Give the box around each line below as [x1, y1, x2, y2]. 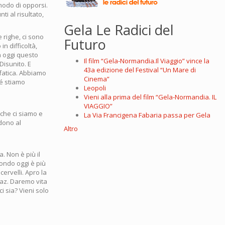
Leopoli [84, 83, 106, 93]
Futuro [64, 35, 106, 54]
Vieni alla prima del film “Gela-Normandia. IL [84, 92, 216, 102]
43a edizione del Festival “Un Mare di [84, 65, 196, 75]
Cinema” [84, 74, 109, 84]
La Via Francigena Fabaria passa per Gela [84, 110, 210, 120]
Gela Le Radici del [64, 21, 174, 40]
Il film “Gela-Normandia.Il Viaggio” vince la [84, 56, 209, 66]
